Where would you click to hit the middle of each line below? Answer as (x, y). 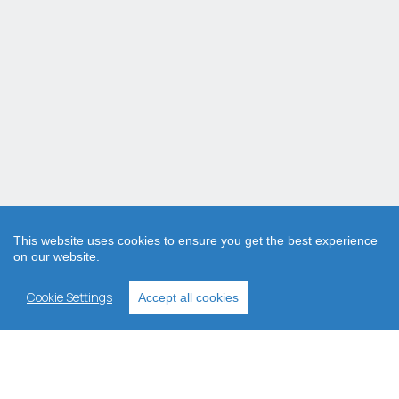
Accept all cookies (188, 297)
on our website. (57, 256)
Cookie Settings (69, 297)
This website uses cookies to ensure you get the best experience (195, 240)
